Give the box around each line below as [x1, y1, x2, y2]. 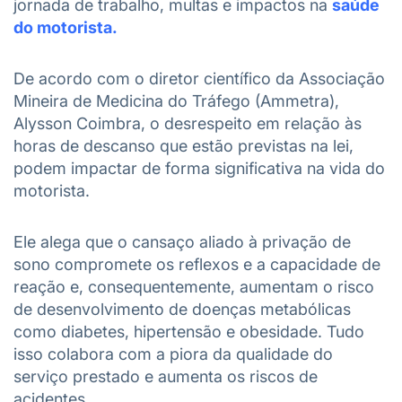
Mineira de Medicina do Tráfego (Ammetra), [13, 92, 339, 110]
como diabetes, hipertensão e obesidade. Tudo [13, 322, 364, 341]
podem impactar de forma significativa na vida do [13, 159, 385, 178]
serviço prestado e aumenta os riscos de [13, 367, 318, 386]
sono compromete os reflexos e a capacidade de [13, 255, 380, 274]
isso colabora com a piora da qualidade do [13, 345, 333, 363]
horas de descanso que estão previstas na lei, [13, 136, 354, 155]
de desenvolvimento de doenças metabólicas [13, 300, 351, 319]
